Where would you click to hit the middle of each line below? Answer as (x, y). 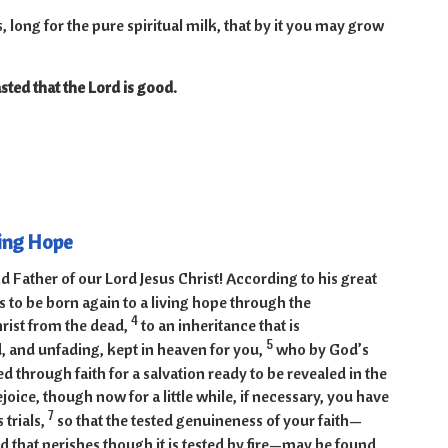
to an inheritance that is (220, 325)
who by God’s (322, 349)
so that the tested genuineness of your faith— (209, 420)
